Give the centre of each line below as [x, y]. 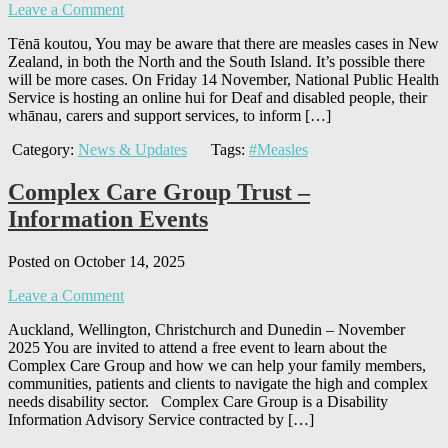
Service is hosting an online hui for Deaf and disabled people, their [217, 98]
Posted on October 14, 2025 [96, 262]
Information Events [108, 219]
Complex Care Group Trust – [159, 192]
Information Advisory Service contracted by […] [161, 420]
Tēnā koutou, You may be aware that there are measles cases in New [223, 44]
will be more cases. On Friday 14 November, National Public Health [223, 80]
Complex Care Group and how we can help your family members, [217, 366]
